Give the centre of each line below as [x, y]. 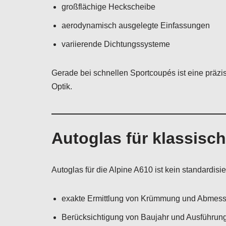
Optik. [62, 87]
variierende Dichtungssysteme [116, 44]
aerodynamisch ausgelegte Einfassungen [136, 25]
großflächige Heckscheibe [108, 7]
